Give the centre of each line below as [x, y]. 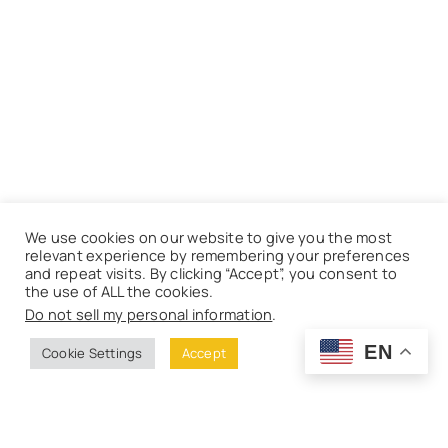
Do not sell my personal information [149, 314]
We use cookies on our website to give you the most [208, 237]
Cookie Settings [92, 353]
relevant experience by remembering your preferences [218, 255]
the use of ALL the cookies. [119, 291]
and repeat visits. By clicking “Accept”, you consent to [211, 273]
